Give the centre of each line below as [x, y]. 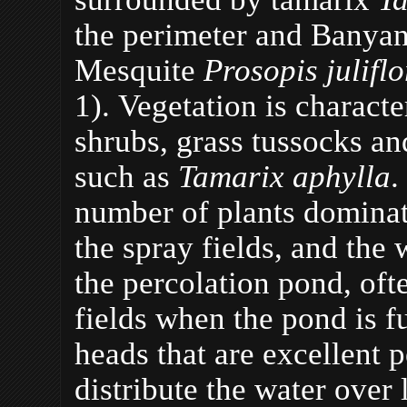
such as [126, 176]
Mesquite [139, 69]
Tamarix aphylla [284, 176]
